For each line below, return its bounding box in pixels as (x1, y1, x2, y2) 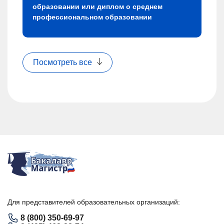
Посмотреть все (33, 58, 92, 67)
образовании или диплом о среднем (32, 2, 162, 11)
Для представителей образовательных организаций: (7, 198, 180, 206)
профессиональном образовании (32, 13, 152, 21)
